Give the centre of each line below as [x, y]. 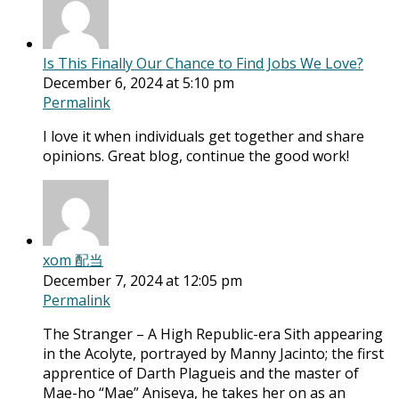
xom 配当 [73, 261]
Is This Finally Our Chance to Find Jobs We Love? [203, 64]
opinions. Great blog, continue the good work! [196, 156]
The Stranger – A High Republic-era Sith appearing [213, 334]
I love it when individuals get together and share [204, 137]
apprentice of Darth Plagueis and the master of [201, 374]
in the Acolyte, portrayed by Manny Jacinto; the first [213, 354]
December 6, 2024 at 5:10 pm [138, 83]
